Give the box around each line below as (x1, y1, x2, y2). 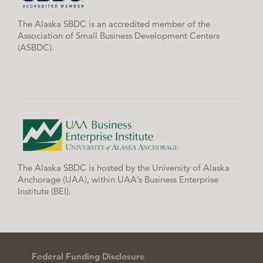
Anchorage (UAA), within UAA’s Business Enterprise (18, 174, 218, 186)
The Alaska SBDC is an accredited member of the (18, 18, 210, 30)
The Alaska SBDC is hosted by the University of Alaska (18, 162, 230, 174)
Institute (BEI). (18, 186, 71, 197)
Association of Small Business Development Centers (18, 30, 220, 42)
